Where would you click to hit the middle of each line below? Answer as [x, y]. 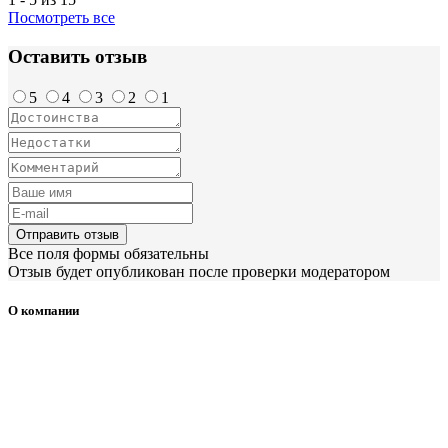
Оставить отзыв [77, 56]
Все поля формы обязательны [108, 253]
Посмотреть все [61, 18]
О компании [43, 310]
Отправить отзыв [67, 234]
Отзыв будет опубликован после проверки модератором [199, 271]
